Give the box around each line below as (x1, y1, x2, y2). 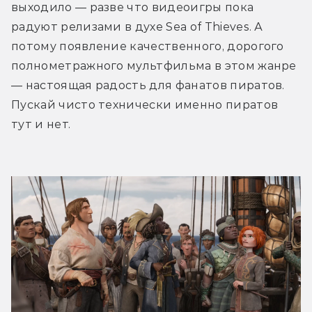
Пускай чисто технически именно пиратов (11, 97, 279, 111)
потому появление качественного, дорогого (11, 39, 284, 53)
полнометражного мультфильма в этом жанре (11, 58, 297, 72)
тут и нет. (11, 117, 71, 131)
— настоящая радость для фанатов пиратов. (11, 78, 285, 92)
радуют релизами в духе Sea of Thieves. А (11, 19, 263, 33)
